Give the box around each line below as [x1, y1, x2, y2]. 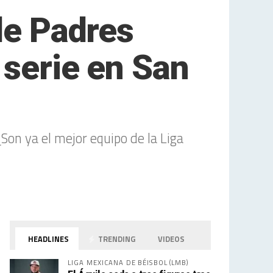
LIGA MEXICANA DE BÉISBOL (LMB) [68, 257, 190, 268]
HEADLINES [26, 233, 69, 245]
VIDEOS [156, 233, 185, 245]
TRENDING [96, 233, 136, 245]
